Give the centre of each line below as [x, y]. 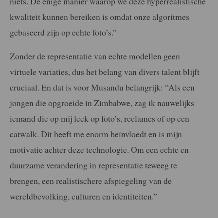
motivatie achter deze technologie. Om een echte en [99, 150]
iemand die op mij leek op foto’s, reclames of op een [100, 118]
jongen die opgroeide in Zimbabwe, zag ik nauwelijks [102, 103]
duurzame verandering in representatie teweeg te [93, 165]
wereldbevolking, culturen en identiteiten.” [83, 196]
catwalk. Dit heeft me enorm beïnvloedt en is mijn [96, 134]
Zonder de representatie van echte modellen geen [95, 56]
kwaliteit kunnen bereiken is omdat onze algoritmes [100, 16]
